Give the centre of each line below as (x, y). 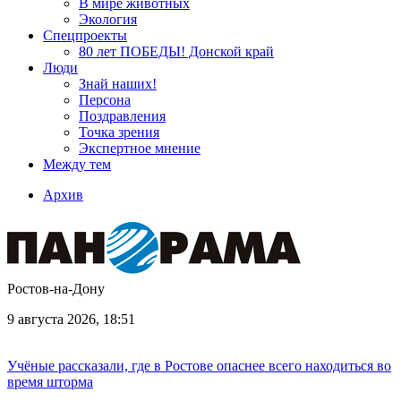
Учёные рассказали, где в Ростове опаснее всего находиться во (199, 366)
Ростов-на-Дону (56, 289)
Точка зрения (119, 132)
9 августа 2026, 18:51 (71, 319)
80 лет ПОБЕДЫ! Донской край (176, 51)
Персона (105, 100)
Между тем (77, 164)
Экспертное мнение (140, 148)
